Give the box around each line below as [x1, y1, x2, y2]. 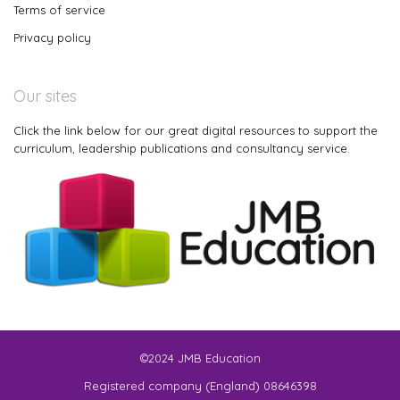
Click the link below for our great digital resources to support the [13, 123, 378, 138]
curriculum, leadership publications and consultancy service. [13, 141, 350, 156]
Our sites [13, 86, 77, 107]
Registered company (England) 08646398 [83, 379, 317, 394]
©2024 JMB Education [139, 351, 261, 366]
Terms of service [13, 3, 105, 18]
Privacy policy [13, 30, 91, 46]
